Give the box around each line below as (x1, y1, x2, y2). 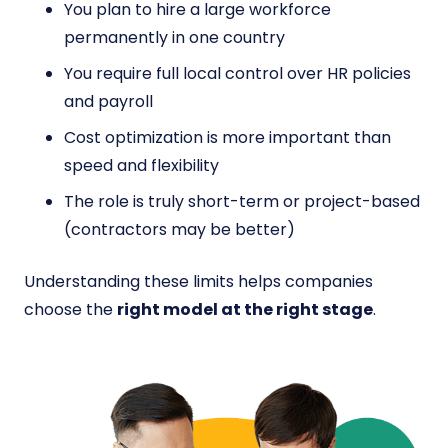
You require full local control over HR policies (64, 62, 411, 86)
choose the (24, 298, 117, 322)
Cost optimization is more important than (64, 126, 391, 150)
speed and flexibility (64, 154, 219, 178)
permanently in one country (64, 26, 285, 50)
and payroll (64, 90, 153, 114)
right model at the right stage (117, 298, 373, 322)
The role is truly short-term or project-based (64, 190, 420, 214)
